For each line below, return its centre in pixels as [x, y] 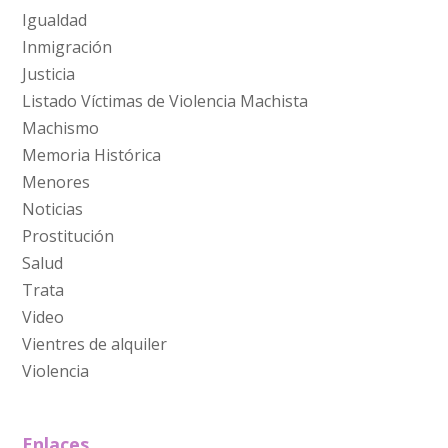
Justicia [49, 74]
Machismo [61, 128]
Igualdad [55, 20]
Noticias [53, 209]
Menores [56, 182]
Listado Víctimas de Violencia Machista [165, 101]
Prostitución [68, 236]
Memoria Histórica [92, 155]
